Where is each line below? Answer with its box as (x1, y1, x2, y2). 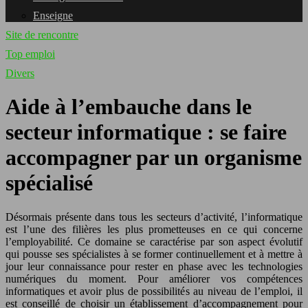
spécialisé (5, 170, 93, 196)
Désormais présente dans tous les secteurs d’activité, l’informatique (5, 210, 302, 223)
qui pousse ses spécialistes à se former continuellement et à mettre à (5, 247, 302, 260)
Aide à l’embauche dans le (5, 94, 252, 120)
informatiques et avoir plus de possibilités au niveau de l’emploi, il (5, 285, 302, 297)
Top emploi (5, 48, 55, 60)
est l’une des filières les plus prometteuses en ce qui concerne (5, 223, 302, 235)
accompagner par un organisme (5, 145, 302, 170)
